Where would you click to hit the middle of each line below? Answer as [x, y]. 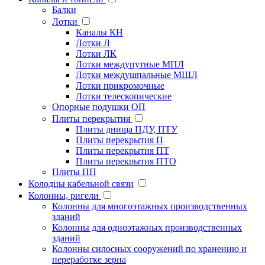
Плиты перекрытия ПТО [126, 161]
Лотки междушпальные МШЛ [137, 75]
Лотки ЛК [96, 53]
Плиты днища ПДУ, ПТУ [127, 129]
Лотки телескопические [124, 96]
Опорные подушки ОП [99, 106]
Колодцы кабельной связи [81, 183]
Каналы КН [99, 32]
